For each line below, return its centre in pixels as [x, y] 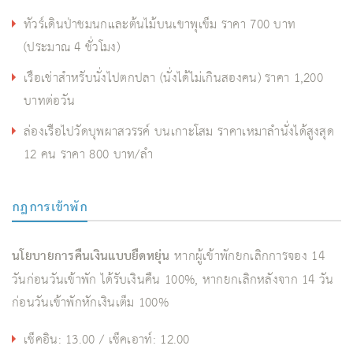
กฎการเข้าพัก [50, 206]
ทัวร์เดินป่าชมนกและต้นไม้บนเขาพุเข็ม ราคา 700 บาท [160, 24]
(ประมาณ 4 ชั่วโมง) [72, 47]
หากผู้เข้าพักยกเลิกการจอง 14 [247, 256]
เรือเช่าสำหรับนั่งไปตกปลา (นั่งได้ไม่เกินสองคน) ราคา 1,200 [174, 78]
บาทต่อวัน [50, 101]
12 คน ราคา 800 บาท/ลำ [89, 154]
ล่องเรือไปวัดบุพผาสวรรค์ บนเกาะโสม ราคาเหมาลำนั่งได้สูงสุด [179, 132]
